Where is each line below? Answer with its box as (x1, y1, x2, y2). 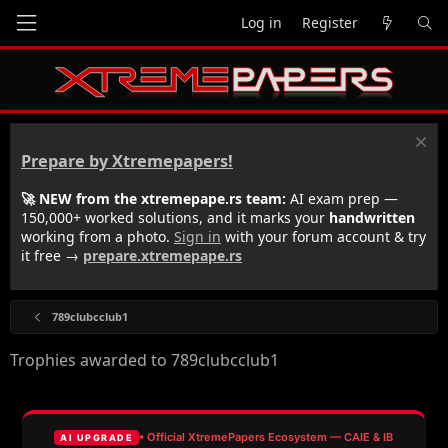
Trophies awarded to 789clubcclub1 (10, 348, 279, 371)
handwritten (329, 207, 415, 227)
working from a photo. (21, 226, 174, 246)
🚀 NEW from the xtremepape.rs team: (21, 188, 286, 208)
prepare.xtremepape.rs (83, 245, 242, 265)
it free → (21, 245, 83, 265)
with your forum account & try (221, 226, 426, 246)
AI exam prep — (286, 188, 398, 208)
